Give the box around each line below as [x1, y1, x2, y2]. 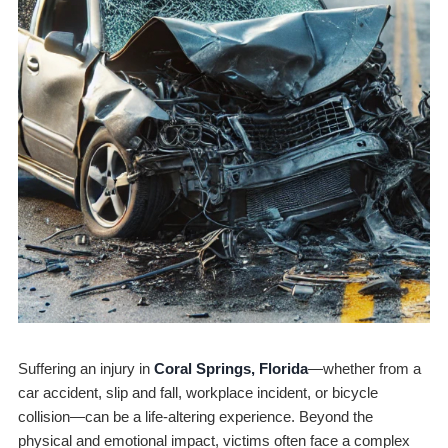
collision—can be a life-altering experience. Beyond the [17, 408, 373, 426]
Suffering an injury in [17, 360, 154, 378]
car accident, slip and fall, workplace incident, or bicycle [17, 384, 378, 402]
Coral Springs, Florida [153, 360, 308, 378]
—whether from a [307, 360, 421, 378]
